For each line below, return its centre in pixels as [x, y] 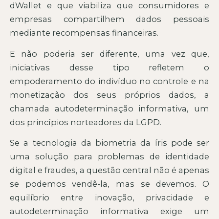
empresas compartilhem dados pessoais [109, 19]
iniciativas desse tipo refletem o [109, 67]
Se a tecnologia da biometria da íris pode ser [109, 142]
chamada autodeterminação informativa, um [109, 108]
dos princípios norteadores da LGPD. [86, 122]
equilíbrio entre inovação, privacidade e [109, 197]
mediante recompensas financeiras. [84, 33]
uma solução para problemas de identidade [109, 156]
